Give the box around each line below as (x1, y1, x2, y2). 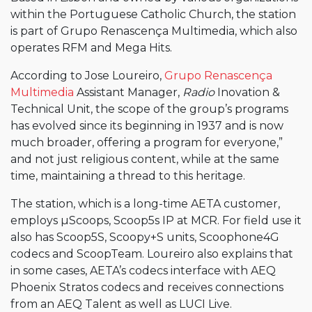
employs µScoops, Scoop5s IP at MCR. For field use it (10, 214, 302, 227)
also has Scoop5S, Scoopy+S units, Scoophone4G (10, 231, 279, 244)
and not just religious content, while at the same (10, 153, 279, 166)
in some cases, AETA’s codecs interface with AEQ (10, 264, 276, 277)
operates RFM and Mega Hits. (10, 41, 172, 54)
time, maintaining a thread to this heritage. (10, 169, 245, 182)
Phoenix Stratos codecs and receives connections (10, 281, 283, 294)
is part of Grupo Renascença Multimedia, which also (10, 24, 297, 38)
